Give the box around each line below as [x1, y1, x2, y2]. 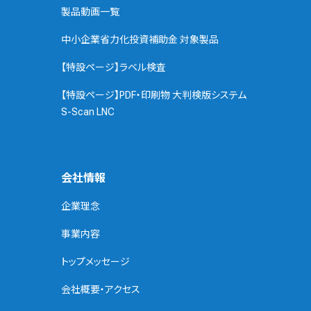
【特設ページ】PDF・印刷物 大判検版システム [61, 90, 246, 101]
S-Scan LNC [61, 106, 115, 118]
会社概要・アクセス [61, 284, 140, 296]
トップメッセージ [61, 256, 130, 268]
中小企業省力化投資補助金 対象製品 [61, 34, 219, 46]
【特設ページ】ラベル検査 [61, 62, 166, 74]
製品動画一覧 [61, 6, 119, 18]
